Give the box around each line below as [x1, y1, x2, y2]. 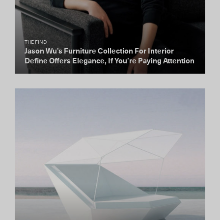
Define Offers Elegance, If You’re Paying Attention [25, 57, 194, 65]
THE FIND [25, 40, 47, 45]
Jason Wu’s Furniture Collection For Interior [25, 48, 174, 55]
